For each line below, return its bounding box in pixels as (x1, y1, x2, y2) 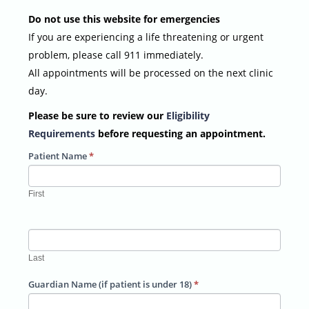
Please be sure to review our (28, 109, 167, 122)
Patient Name (28, 150, 90, 162)
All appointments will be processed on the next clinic (28, 66, 274, 79)
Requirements (28, 127, 96, 140)
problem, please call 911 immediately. (28, 48, 204, 61)
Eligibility (166, 109, 210, 122)
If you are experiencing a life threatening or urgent (28, 30, 264, 43)
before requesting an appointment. (95, 127, 266, 140)
